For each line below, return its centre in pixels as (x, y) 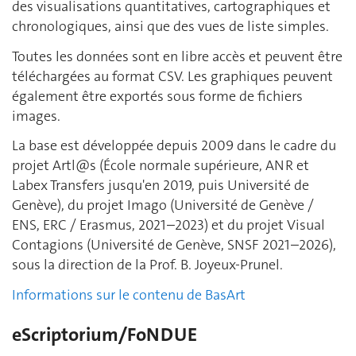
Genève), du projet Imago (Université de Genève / (163, 205)
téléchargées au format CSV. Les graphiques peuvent (172, 76)
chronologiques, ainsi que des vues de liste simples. (170, 26)
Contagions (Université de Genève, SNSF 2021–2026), (174, 245)
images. (36, 116)
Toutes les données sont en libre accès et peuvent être (177, 56)
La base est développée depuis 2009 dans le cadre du (174, 145)
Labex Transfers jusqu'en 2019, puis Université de (161, 185)
